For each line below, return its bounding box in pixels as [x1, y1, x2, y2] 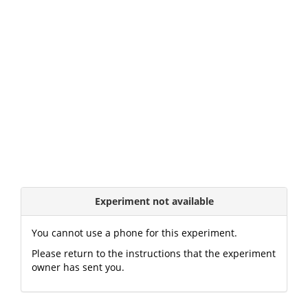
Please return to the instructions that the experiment [32, 246, 276, 260]
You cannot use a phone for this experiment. [32, 225, 237, 239]
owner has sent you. [32, 260, 124, 274]
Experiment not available [94, 194, 214, 208]
